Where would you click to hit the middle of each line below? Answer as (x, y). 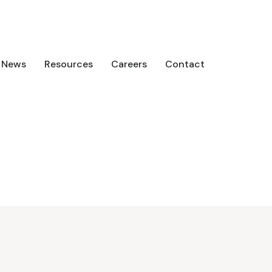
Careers (129, 64)
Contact (185, 64)
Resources (69, 64)
